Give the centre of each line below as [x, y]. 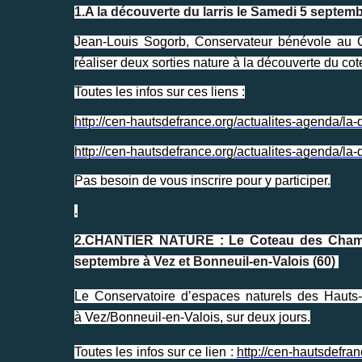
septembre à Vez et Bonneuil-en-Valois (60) [206, 261]
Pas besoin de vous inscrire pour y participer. [202, 181]
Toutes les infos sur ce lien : [156, 351]
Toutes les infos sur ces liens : [160, 92]
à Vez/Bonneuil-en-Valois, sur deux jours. [192, 317]
